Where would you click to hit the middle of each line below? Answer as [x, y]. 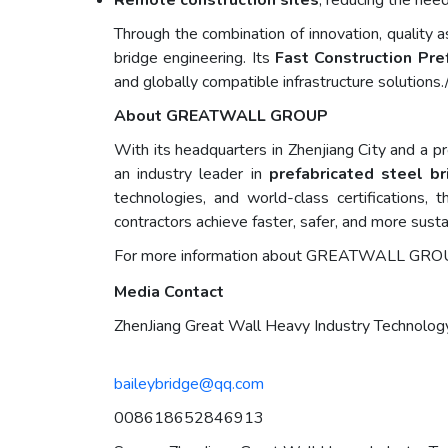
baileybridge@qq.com [189, 384]
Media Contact [169, 292]
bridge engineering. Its [194, 58]
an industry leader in [191, 174]
